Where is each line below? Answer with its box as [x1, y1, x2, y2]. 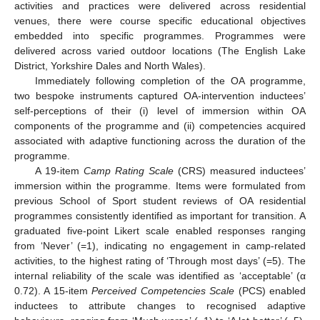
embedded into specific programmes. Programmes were [14, 30, 306, 42]
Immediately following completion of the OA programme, [34, 75, 306, 87]
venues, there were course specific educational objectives [14, 15, 306, 27]
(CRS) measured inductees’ [173, 165, 306, 177]
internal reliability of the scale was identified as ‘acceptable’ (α [14, 270, 306, 282]
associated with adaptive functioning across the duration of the [14, 135, 306, 147]
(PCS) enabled [234, 285, 306, 297]
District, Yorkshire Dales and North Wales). [14, 60, 206, 72]
